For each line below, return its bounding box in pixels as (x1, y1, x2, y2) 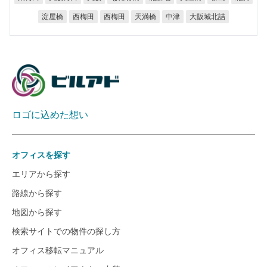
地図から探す (11, 207, 63, 217)
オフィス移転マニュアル (11, 245, 104, 255)
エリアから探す (11, 169, 71, 179)
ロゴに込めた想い (12, 110, 88, 120)
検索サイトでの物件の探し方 (11, 226, 121, 236)
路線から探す (11, 188, 63, 198)
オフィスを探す (12, 150, 70, 160)
